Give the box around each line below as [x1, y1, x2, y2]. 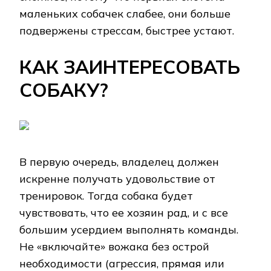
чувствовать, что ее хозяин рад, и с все [19, 206, 228, 220]
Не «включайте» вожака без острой [19, 240, 209, 254]
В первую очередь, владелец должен [19, 155, 219, 169]
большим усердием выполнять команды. [19, 223, 238, 237]
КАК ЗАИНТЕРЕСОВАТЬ [19, 55, 240, 79]
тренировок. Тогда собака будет [19, 189, 193, 203]
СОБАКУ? [19, 78, 108, 102]
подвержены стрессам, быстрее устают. [19, 24, 234, 38]
